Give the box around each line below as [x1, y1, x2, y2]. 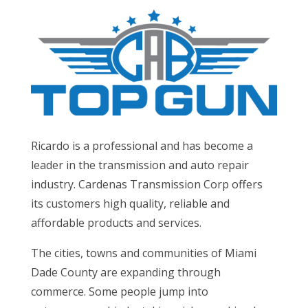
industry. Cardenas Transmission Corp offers [30, 176, 263, 192]
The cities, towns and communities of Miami [30, 245, 256, 261]
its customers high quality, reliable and [30, 195, 230, 211]
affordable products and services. [30, 214, 201, 230]
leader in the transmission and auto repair [30, 157, 249, 173]
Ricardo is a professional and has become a [30, 137, 253, 153]
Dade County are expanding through [30, 264, 221, 280]
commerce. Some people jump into [30, 283, 208, 299]
